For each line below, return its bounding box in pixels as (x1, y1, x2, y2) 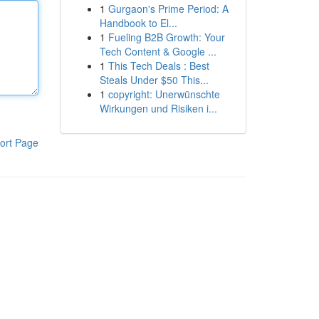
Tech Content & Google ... (99, 44, 216, 58)
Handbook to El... (99, 16, 177, 30)
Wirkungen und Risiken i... (99, 101, 217, 115)
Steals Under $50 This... (99, 73, 209, 87)
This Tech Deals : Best (108, 58, 209, 73)
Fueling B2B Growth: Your (108, 30, 225, 44)
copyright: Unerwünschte (108, 87, 220, 101)
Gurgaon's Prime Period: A (108, 1, 229, 16)
